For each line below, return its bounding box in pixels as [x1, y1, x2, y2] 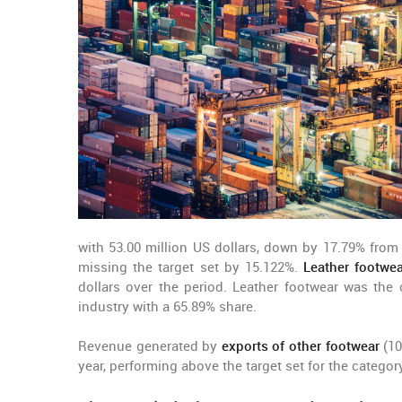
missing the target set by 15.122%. [78, 259, 304, 275]
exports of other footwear [221, 338, 380, 354]
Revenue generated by [78, 338, 222, 354]
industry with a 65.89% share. [78, 299, 257, 315]
